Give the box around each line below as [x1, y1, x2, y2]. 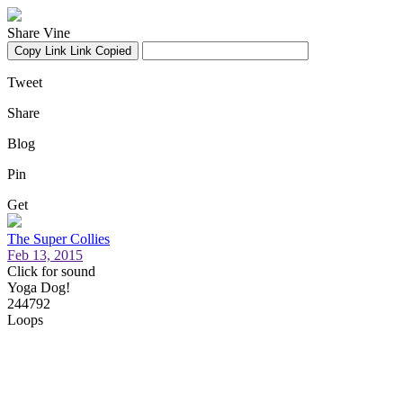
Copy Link [14, 44, 67, 58]
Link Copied [70, 44, 131, 58]
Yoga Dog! [7, 280, 70, 295]
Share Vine [7, 25, 70, 40]
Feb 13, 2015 [7, 247, 83, 263]
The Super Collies [7, 231, 110, 246]
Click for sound [7, 264, 95, 279]
